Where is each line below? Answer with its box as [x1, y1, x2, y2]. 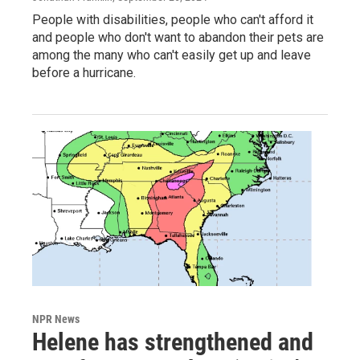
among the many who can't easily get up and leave [32, 47, 311, 63]
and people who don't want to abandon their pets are [32, 29, 324, 45]
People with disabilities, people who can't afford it [32, 11, 313, 27]
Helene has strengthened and [32, 328, 313, 357]
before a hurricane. [32, 64, 136, 80]
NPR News [32, 313, 80, 326]
